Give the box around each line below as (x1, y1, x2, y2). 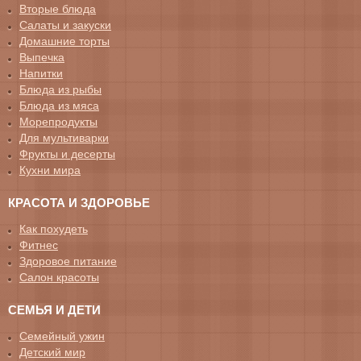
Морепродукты (19, 114, 98, 128)
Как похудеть (19, 222, 88, 235)
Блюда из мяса (19, 98, 99, 112)
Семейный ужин (19, 329, 105, 342)
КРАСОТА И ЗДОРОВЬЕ (8, 195, 150, 210)
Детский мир (19, 345, 85, 359)
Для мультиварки (19, 131, 109, 144)
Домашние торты (19, 34, 110, 48)
